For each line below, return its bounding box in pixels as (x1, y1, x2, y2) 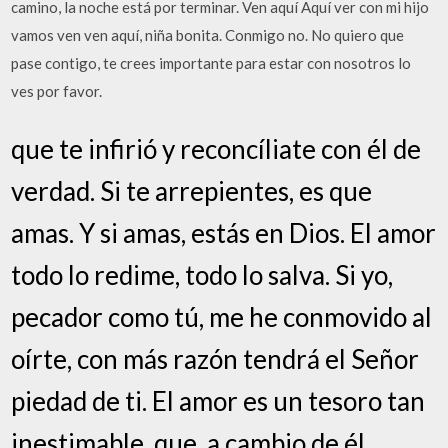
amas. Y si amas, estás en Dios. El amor (11, 216, 437, 249)
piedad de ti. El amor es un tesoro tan (11, 384, 426, 417)
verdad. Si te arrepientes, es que (11, 174, 373, 207)
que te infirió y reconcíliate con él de (11, 132, 422, 165)
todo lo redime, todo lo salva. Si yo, (11, 258, 394, 291)
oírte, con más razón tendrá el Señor (11, 342, 420, 375)
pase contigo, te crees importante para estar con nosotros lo (11, 54, 412, 72)
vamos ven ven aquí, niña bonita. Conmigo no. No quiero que (11, 26, 405, 44)
